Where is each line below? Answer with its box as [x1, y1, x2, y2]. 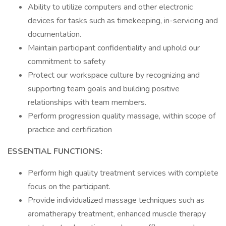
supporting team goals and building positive [28, 83, 180, 94]
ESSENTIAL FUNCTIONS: [8, 146, 104, 157]
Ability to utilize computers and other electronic [28, 2, 193, 13]
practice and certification [28, 124, 112, 135]
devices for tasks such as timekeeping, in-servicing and [28, 15, 218, 26]
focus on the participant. [28, 181, 110, 192]
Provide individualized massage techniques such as [28, 195, 204, 206]
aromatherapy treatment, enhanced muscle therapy [28, 208, 206, 219]
